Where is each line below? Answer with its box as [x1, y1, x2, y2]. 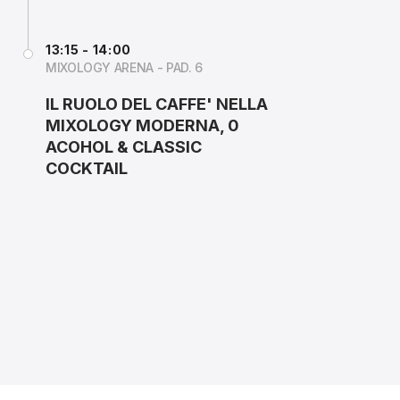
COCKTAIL [46, 159, 128, 178]
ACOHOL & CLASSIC [46, 137, 202, 156]
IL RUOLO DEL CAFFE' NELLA [46, 95, 268, 113]
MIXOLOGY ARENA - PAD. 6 [46, 60, 203, 75]
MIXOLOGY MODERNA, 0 [46, 116, 239, 135]
